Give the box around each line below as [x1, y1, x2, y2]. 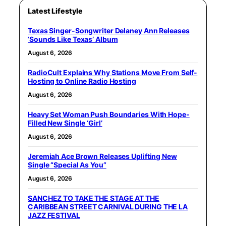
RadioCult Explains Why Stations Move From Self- [28, 68, 198, 77]
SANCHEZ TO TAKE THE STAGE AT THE [28, 193, 159, 202]
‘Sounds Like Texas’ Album [28, 34, 118, 43]
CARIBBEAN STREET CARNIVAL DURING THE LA [28, 202, 188, 211]
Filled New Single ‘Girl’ [28, 118, 102, 127]
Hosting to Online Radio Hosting [28, 76, 136, 85]
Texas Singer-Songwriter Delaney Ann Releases [28, 26, 190, 35]
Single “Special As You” [28, 160, 106, 169]
